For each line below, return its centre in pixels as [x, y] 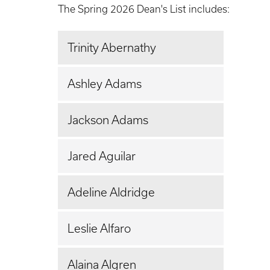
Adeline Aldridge [111, 192]
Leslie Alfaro [99, 228]
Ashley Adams [105, 83]
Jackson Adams [108, 120]
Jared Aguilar [102, 156]
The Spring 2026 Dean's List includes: [144, 9]
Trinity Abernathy [112, 47]
